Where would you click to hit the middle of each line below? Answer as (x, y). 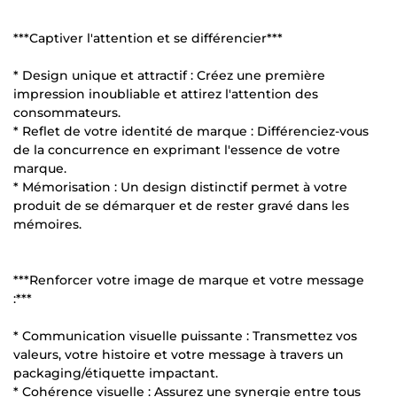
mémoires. (47, 224)
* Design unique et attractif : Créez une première (169, 75)
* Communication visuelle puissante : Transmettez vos (185, 335)
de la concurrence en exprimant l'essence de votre (177, 149)
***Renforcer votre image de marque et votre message (189, 280)
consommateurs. (67, 112)
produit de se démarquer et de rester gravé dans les (181, 205)
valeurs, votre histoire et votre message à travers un (179, 354)
